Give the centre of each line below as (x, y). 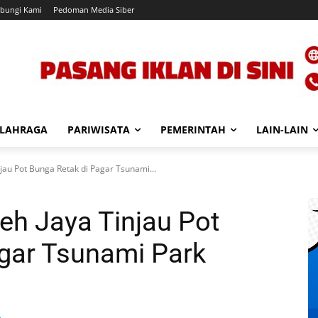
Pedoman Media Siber (94, 10)
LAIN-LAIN (282, 130)
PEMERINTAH (193, 130)
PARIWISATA (99, 130)
